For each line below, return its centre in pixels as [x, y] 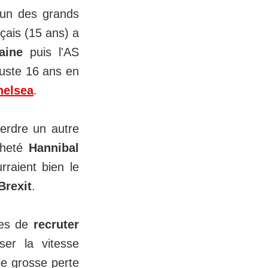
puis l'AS [51, 52]
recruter [57, 225]
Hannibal [54, 148]
